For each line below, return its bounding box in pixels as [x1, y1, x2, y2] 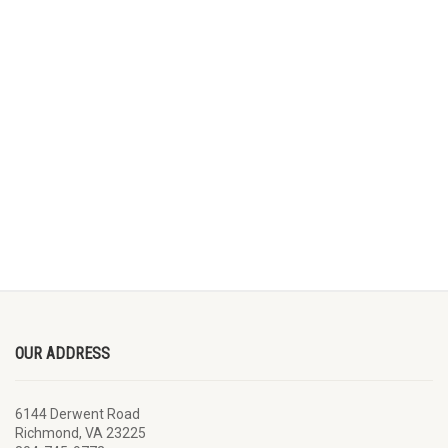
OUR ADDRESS [15, 344, 110, 363]
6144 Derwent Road [15, 406, 140, 422]
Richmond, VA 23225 [15, 425, 146, 441]
